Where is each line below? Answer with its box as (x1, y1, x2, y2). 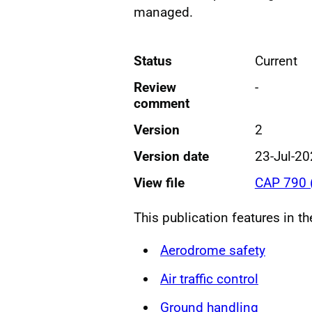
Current (254, 52, 297, 69)
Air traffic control (160, 270, 258, 287)
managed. (134, 3, 193, 20)
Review (134, 79, 176, 95)
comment (134, 95, 189, 111)
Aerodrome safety (160, 242, 265, 258)
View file (134, 174, 185, 191)
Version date (134, 148, 209, 164)
